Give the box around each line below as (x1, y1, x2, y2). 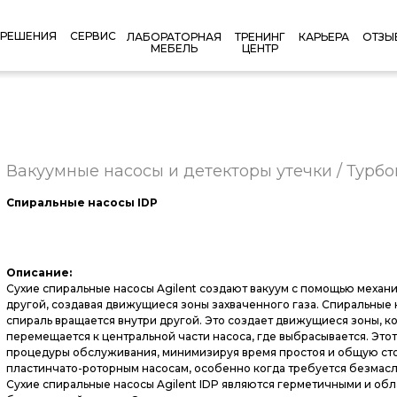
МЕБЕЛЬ (151, 42, 198, 55)
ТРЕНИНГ (235, 30, 284, 43)
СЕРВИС (69, 29, 116, 43)
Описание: (6, 266, 72, 279)
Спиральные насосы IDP (6, 196, 158, 209)
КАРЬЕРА (299, 29, 349, 43)
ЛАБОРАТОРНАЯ (127, 30, 222, 43)
